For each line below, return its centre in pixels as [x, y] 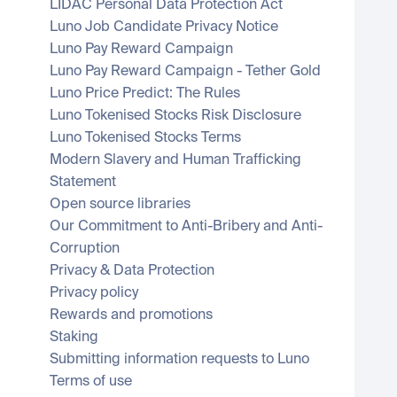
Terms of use [91, 382]
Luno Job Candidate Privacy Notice [164, 27]
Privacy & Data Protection [132, 271]
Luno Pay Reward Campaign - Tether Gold [185, 72]
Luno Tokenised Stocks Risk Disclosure [175, 116]
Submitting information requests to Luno [179, 360]
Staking [74, 338]
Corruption [85, 249]
